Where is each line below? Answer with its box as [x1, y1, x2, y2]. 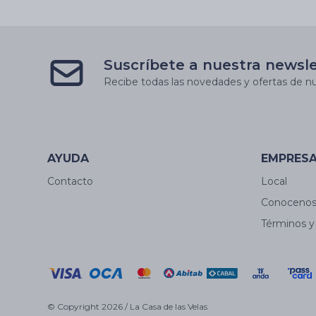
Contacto [47, 174, 94, 188]
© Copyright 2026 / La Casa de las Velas [47, 300, 208, 312]
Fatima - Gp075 [77, 4, 160, 18]
